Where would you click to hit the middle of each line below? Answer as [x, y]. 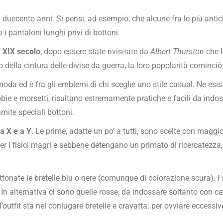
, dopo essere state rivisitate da [95, 52]
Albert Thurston [177, 52]
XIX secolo [21, 52]
